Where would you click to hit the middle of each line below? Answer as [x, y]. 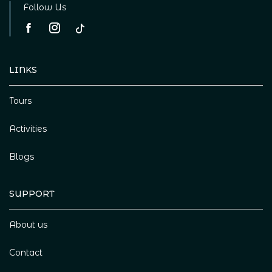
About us [28, 225]
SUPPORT [32, 194]
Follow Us [45, 8]
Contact [26, 253]
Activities [28, 129]
